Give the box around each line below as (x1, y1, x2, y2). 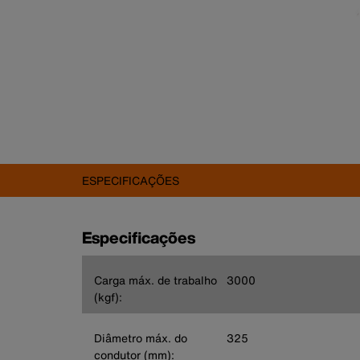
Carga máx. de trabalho (94, 271, 217, 288)
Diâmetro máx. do (94, 329, 187, 346)
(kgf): (94, 288, 122, 305)
